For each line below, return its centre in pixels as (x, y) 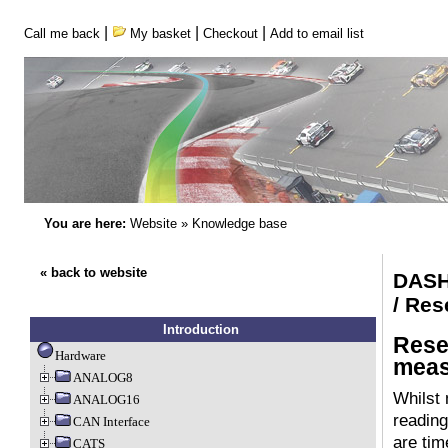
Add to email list (316, 33)
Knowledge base (239, 223)
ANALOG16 (106, 399)
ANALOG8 (102, 377)
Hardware (80, 355)
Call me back (61, 33)
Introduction (201, 329)
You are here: (84, 223)
